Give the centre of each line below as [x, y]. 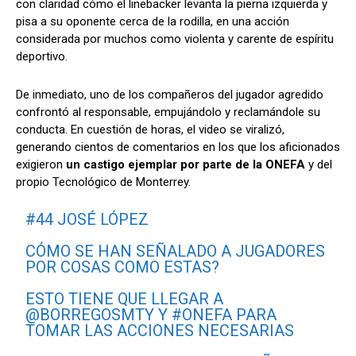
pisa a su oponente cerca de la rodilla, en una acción [153, 21]
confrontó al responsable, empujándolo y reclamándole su [168, 112]
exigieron [41, 164]
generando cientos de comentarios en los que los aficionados [178, 147]
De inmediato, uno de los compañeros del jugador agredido [170, 94]
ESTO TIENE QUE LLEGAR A [125, 298]
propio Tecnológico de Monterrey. [103, 182]
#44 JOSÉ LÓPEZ [87, 219]
